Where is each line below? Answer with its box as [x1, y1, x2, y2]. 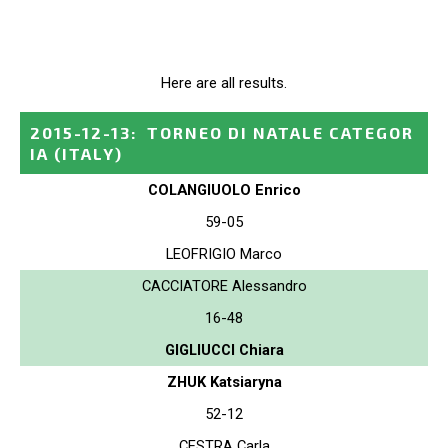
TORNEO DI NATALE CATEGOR [147, 122, 414, 142]
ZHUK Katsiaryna [166, 372, 282, 391]
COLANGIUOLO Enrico [147, 180, 301, 199]
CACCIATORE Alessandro [141, 276, 307, 295]
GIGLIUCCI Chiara [164, 340, 284, 359]
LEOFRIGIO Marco [166, 244, 282, 263]
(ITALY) [54, 143, 123, 163]
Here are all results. [161, 73, 287, 92]
